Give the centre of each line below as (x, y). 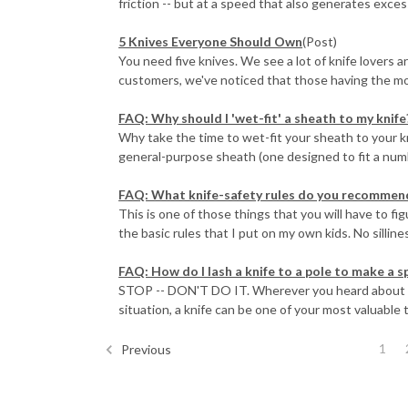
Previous (145, 349)
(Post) (320, 41)
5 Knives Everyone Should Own (211, 41)
